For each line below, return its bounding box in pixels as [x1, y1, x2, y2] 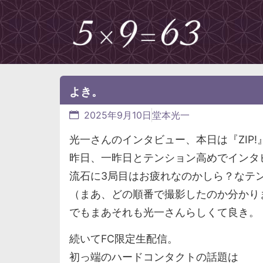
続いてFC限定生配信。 [69, 232, 178, 245]
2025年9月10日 [84, 109, 151, 121]
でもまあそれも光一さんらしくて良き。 [69, 205, 259, 218]
